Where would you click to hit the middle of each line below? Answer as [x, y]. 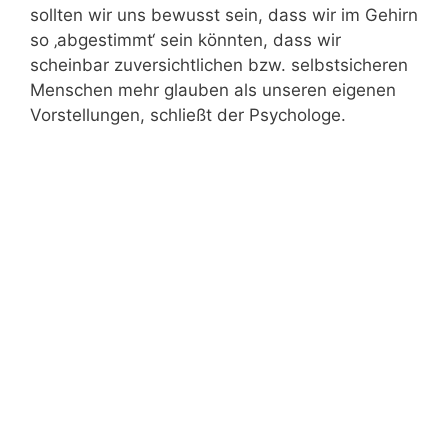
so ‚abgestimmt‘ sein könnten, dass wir [185, 40]
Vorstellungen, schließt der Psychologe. [188, 115]
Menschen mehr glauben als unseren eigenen [213, 90]
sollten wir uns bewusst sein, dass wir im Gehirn [224, 15]
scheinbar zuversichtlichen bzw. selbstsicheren [219, 65]
